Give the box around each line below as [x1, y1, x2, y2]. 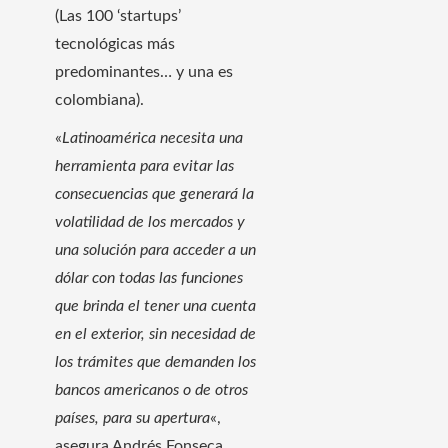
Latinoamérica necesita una [62, 129, 243, 146]
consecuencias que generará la [55, 185, 254, 202]
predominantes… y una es [55, 63, 233, 80]
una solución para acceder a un [55, 241, 256, 258]
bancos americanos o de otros [55, 381, 248, 398]
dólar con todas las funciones [55, 269, 243, 286]
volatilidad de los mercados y [55, 213, 245, 230]
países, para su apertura [55, 409, 210, 426]
